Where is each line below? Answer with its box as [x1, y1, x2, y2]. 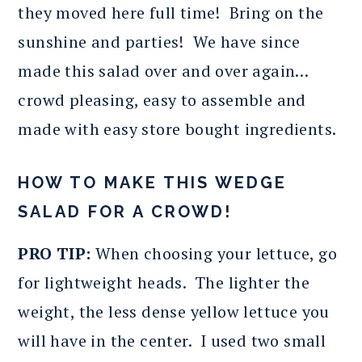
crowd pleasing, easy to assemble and [18, 88, 306, 111]
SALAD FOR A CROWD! [18, 201, 233, 221]
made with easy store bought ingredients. [18, 117, 337, 140]
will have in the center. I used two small [18, 329, 326, 351]
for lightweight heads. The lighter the [18, 271, 309, 293]
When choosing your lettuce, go [90, 242, 337, 264]
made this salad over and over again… [18, 59, 309, 82]
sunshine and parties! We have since [18, 30, 301, 53]
